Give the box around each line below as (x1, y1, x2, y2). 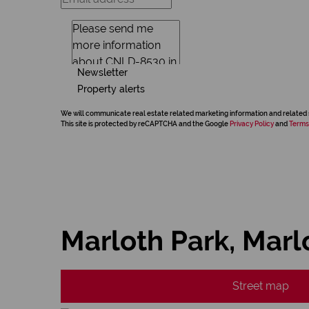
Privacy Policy (230, 120, 274, 128)
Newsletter (77, 66, 128, 78)
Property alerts (77, 83, 145, 94)
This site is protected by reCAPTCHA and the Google (61, 120, 230, 128)
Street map (232, 279, 289, 292)
